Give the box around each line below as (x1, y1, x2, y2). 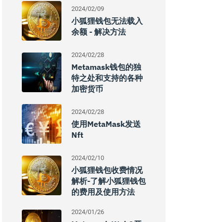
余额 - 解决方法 (71, 27, 126, 37)
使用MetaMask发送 (71, 119, 141, 129)
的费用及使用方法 (71, 187, 135, 197)
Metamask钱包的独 (71, 62, 141, 72)
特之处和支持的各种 (71, 73, 143, 83)
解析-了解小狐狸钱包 (71, 176, 146, 186)
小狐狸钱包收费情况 (71, 165, 143, 175)
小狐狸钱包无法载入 (71, 16, 143, 26)
